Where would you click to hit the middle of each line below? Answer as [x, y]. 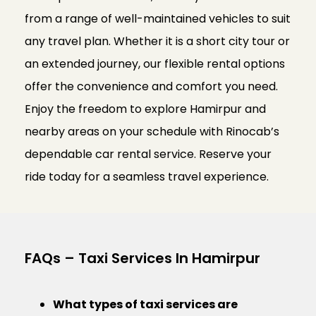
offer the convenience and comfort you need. [151, 87]
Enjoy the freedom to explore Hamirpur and [145, 109]
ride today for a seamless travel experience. [147, 177]
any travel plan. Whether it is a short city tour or [157, 42]
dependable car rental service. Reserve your [148, 154]
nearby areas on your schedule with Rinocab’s [152, 132]
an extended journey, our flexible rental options [155, 64]
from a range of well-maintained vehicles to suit [158, 19]
